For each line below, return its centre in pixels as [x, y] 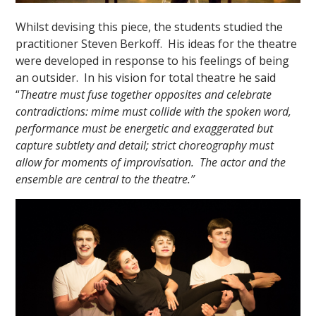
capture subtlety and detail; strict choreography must [145, 146]
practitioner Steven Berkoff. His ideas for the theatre [157, 44]
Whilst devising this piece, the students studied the [150, 27]
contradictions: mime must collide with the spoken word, [154, 112]
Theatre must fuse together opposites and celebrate [146, 95]
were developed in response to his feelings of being [153, 61]
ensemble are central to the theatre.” [107, 180]
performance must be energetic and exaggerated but [145, 129]
